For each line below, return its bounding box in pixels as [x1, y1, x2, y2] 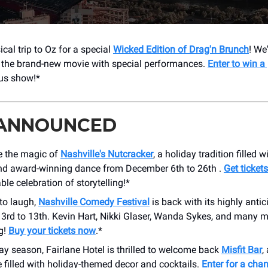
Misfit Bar [221, 243, 262, 255]
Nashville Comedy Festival [38, 196, 150, 208]
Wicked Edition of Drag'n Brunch [113, 43, 249, 55]
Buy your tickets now [8, 224, 96, 236]
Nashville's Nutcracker [60, 148, 153, 160]
